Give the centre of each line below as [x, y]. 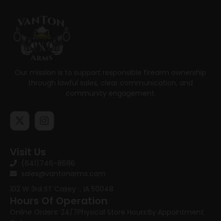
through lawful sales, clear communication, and [110, 83]
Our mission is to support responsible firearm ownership [110, 72]
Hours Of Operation [59, 201]
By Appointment [176, 212]
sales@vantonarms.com [63, 173]
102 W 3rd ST [32, 189]
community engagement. [110, 93]
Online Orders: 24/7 [44, 212]
